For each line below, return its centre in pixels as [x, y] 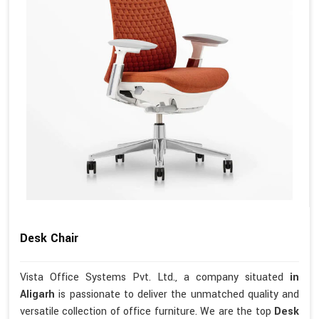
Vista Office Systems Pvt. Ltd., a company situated [155, 278]
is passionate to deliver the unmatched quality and [179, 295]
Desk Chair [49, 239]
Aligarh [40, 295]
